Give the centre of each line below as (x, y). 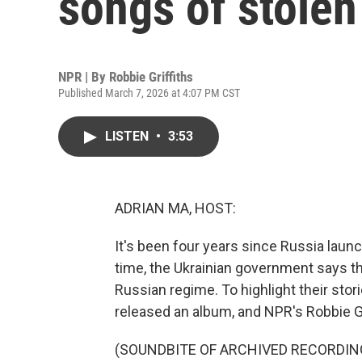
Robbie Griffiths (151, 77)
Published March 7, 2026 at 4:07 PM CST (149, 93)
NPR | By (84, 77)
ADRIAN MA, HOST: (175, 208)
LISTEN (128, 136)
